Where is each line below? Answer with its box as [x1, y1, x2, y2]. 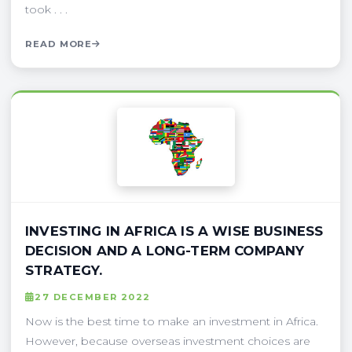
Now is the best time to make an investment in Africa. [25, 313, 318, 328]
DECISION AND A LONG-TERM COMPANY [25, 242, 305, 258]
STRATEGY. [25, 262, 103, 278]
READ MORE [25, 38, 93, 49]
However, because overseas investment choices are [25, 333, 310, 348]
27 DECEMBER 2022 [35, 291, 151, 302]
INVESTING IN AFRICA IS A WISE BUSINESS [25, 222, 324, 239]
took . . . [25, 2, 68, 16]
